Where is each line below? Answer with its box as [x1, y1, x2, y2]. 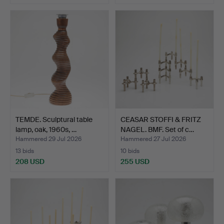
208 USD [15, 156, 44, 166]
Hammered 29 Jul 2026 [15, 134, 81, 143]
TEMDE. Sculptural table [15, 114, 92, 124]
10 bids [120, 146, 139, 155]
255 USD [120, 156, 149, 166]
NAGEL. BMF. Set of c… [120, 124, 194, 134]
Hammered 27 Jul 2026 [120, 134, 186, 143]
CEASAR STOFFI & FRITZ [120, 114, 201, 124]
